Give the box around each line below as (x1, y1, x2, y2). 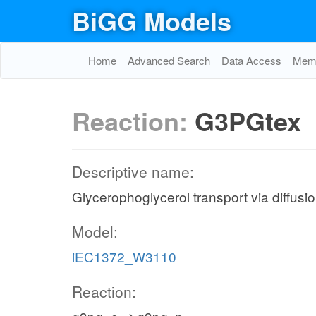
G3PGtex (195, 102, 301, 139)
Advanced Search (128, 53, 210, 68)
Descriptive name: (72, 161, 194, 182)
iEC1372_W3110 (72, 247, 176, 266)
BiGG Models (72, 2, 231, 39)
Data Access (221, 53, 281, 68)
